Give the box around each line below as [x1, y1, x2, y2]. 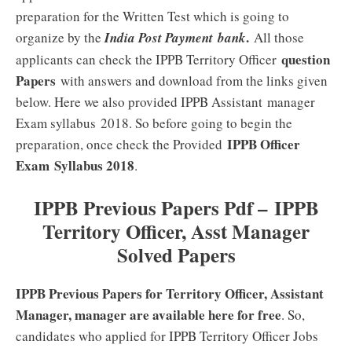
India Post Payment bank [104, 28, 246, 47]
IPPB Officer [222, 134, 300, 154]
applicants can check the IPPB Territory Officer [16, 50, 281, 68]
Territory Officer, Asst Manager [42, 216, 310, 246]
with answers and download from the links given [56, 71, 328, 90]
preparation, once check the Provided [16, 135, 222, 153]
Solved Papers [116, 240, 236, 269]
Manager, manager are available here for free [16, 304, 281, 324]
